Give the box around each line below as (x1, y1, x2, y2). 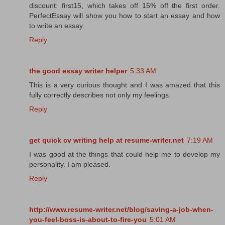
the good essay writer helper (29, 66, 127, 75)
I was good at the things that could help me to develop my (29, 150, 220, 158)
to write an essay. (29, 21, 84, 30)
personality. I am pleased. (29, 160, 110, 168)
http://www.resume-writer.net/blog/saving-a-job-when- (29, 205, 213, 213)
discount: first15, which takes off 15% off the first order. (29, 1, 220, 10)
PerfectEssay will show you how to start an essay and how (29, 11, 220, 20)
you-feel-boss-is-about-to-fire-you (29, 215, 147, 223)
